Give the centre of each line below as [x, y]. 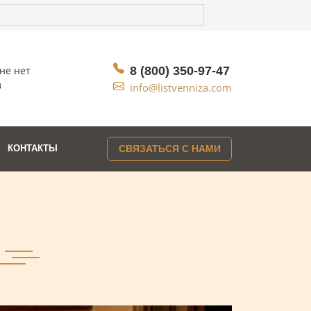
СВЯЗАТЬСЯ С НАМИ [169, 149]
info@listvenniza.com [181, 87]
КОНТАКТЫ [33, 148]
